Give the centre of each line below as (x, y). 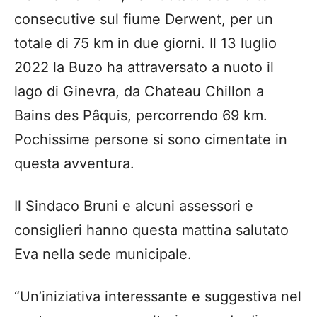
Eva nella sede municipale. (103, 254)
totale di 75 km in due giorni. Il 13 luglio (145, 44)
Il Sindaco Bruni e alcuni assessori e (134, 206)
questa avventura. (74, 164)
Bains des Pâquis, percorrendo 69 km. (141, 116)
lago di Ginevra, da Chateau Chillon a (139, 92)
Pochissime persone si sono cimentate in (151, 140)
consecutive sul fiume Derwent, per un (144, 19)
